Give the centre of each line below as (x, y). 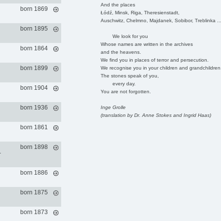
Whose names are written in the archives (147, 44)
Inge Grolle (113, 107)
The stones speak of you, (129, 75)
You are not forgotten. (126, 91)
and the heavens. (121, 52)
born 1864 (34, 48)
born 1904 (34, 88)
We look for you (124, 36)
